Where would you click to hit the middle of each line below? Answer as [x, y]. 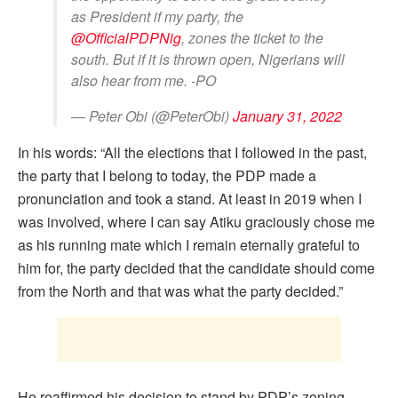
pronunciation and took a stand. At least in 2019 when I [190, 198]
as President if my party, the [157, 16]
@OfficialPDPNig [126, 37]
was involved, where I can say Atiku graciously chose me [196, 221]
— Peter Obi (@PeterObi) [152, 115]
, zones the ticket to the [252, 37]
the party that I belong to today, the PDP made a [167, 175]
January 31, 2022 [287, 115]
